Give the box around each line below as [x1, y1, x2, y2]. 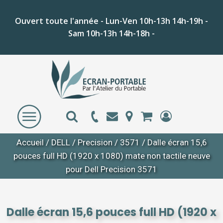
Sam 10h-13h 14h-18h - [68, 28, 155, 39]
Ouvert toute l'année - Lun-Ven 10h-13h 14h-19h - [15, 15, 208, 26]
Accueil [16, 137, 44, 147]
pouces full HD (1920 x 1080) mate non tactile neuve [13, 151, 210, 161]
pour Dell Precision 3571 [66, 164, 157, 174]
